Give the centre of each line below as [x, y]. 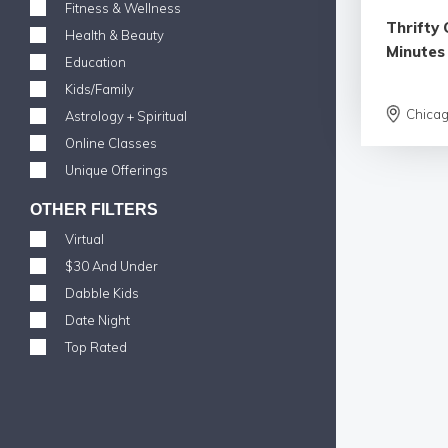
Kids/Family [99, 89]
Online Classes [111, 143]
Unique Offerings [116, 170]
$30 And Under [111, 266]
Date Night [97, 320]
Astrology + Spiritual [126, 116]
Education [95, 62]
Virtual [84, 239]
